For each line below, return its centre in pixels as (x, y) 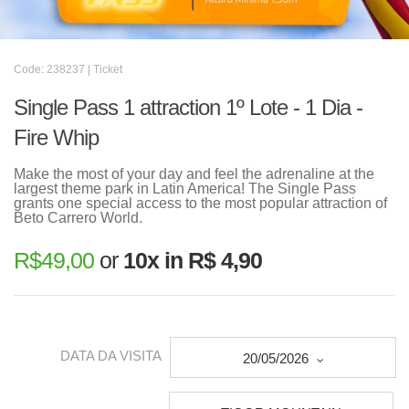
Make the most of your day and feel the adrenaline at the (194, 174)
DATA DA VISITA (111, 356)
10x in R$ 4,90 (193, 260)
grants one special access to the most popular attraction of (200, 203)
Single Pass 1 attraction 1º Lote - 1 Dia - (188, 107)
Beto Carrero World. (78, 218)
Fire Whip (56, 137)
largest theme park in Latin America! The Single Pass (185, 189)
